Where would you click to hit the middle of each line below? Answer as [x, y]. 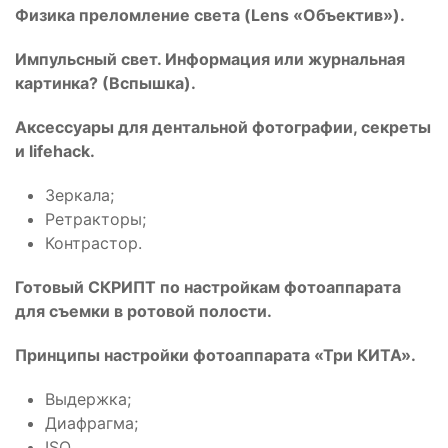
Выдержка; [88, 399]
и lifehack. [55, 151]
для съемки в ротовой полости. [143, 311]
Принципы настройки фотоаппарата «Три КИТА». [215, 355]
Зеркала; [79, 195]
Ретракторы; [95, 219]
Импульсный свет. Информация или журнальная [210, 59]
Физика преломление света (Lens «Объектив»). [210, 15]
